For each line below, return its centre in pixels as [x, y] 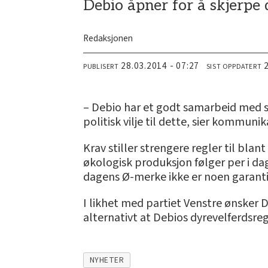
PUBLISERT [101, 66]
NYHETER [107, 260]
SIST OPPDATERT [234, 66]
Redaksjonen [108, 39]
